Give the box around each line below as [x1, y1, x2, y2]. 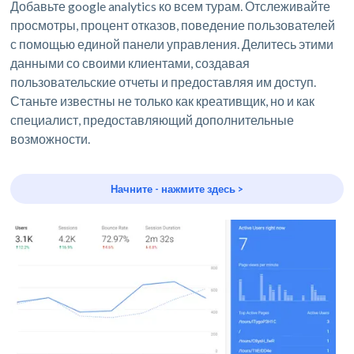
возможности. [10, 131, 91, 147]
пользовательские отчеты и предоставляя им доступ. [10, 74, 317, 90]
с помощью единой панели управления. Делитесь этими [10, 36, 334, 52]
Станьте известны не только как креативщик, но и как [10, 93, 315, 109]
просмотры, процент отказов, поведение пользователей [10, 17, 336, 33]
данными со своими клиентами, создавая [10, 55, 250, 71]
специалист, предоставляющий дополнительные [10, 112, 295, 128]
